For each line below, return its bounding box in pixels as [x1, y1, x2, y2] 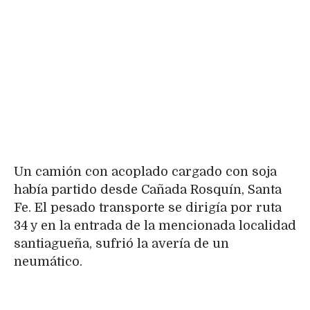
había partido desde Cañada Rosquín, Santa [14, 183, 282, 197]
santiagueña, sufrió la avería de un [14, 237, 229, 250]
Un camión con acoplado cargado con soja [14, 165, 277, 179]
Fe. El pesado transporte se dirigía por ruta [14, 201, 282, 215]
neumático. [14, 255, 82, 268]
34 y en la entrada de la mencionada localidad [14, 219, 296, 232]
